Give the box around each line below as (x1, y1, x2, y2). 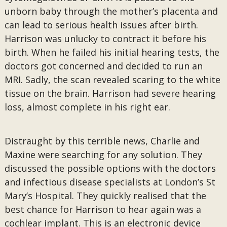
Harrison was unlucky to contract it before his (4, 32, 206, 45)
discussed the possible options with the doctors (4, 162, 216, 174)
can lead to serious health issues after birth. (4, 19, 198, 31)
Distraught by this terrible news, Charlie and (4, 135, 200, 147)
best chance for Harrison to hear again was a (4, 203, 201, 215)
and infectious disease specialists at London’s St (4, 176, 215, 188)
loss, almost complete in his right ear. (4, 101, 170, 113)
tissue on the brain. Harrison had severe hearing (4, 87, 216, 99)
